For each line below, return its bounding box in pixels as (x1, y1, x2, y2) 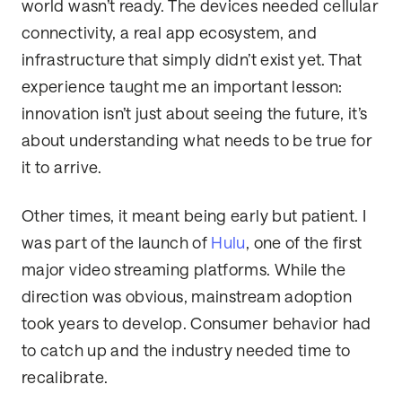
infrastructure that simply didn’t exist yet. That (22, 51, 363, 70)
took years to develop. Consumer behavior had (22, 315, 371, 334)
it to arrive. (22, 159, 102, 178)
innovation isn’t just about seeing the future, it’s (22, 105, 368, 124)
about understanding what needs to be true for (22, 132, 373, 151)
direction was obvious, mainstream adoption (22, 288, 353, 307)
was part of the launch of (22, 234, 212, 253)
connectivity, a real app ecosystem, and (22, 24, 318, 43)
